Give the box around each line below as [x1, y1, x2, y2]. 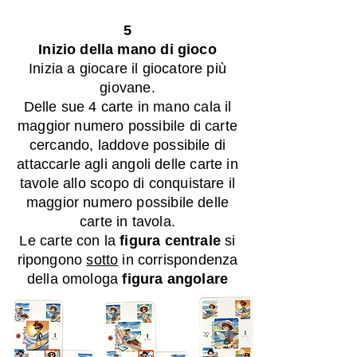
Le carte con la [19, 233, 120, 249]
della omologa [26, 271, 123, 287]
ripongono [17, 252, 87, 268]
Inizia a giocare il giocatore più [29, 61, 226, 76]
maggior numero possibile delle [25, 194, 229, 210]
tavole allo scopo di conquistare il [19, 175, 236, 191]
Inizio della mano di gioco [38, 41, 217, 57]
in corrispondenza [118, 252, 238, 268]
